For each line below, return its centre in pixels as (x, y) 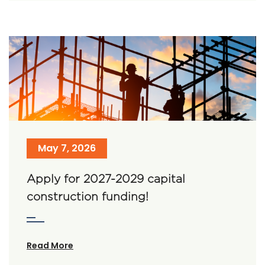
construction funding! (88, 197)
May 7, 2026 (67, 148)
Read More (50, 246)
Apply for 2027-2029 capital (106, 179)
